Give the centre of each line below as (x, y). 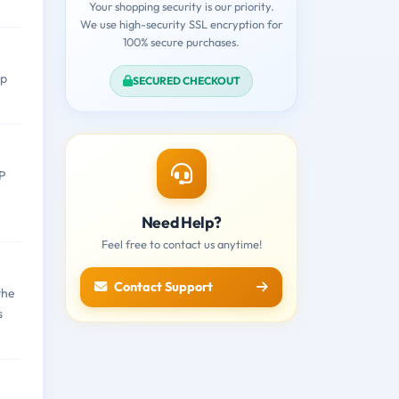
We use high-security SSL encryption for (181, 24)
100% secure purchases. (181, 41)
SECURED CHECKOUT (186, 80)
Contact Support (163, 286)
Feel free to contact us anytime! (181, 244)
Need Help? (181, 222)
